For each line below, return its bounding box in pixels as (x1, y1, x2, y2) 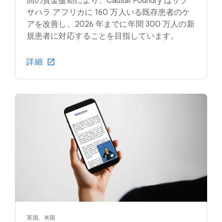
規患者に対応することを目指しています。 (27, 31, 178, 42)
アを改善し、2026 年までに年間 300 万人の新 (27, 19, 195, 30)
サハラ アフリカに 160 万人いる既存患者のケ (27, 7, 190, 18)
